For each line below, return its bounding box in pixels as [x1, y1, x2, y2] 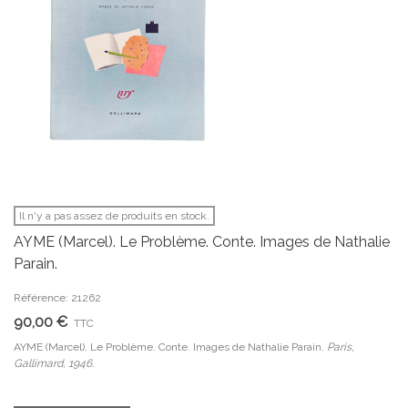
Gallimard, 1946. [14, 357, 94, 370]
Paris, [327, 341, 354, 353]
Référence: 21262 [14, 291, 101, 304]
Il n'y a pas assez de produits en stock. [19, 209, 209, 222]
